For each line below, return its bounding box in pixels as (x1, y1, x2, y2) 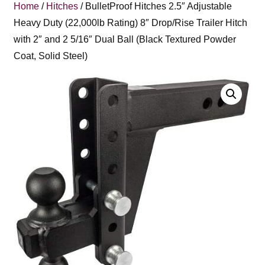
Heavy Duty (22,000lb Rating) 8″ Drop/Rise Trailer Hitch (14, 18, 248, 28)
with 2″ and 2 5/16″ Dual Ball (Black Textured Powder (14, 34, 237, 44)
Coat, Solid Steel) (14, 51, 88, 61)
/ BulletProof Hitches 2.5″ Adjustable (78, 1, 232, 11)
